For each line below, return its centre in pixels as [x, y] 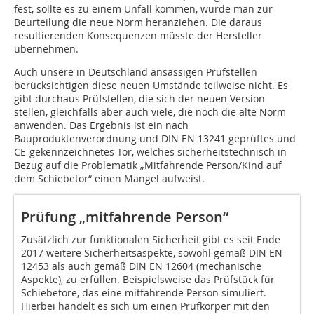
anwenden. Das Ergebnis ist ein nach [101, 125]
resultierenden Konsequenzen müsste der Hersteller [138, 36]
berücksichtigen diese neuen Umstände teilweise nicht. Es [151, 86]
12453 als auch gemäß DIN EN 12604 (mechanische [141, 266]
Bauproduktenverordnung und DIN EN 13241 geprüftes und [155, 139]
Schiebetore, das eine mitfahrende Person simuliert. [144, 293]
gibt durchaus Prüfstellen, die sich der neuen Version [139, 99]
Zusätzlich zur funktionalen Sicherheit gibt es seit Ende [151, 240]
